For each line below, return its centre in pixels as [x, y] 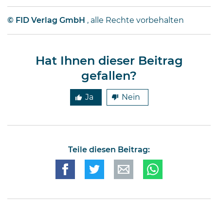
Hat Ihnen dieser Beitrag [109, 62]
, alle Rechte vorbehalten [135, 21]
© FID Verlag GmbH [46, 21]
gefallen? [109, 77]
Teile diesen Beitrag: [109, 150]
